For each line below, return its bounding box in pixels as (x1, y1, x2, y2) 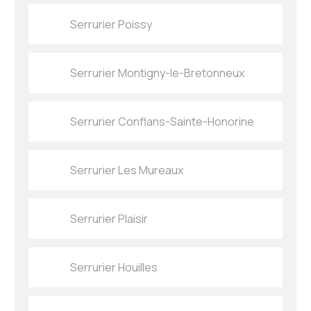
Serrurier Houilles (70, 260, 158, 276)
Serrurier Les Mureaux (70, 162, 184, 178)
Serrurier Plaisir (70, 211, 149, 227)
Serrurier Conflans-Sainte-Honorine (70, 114, 255, 130)
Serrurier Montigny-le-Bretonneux (70, 65, 245, 81)
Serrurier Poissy (70, 17, 153, 33)
